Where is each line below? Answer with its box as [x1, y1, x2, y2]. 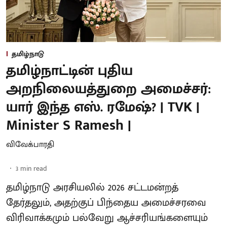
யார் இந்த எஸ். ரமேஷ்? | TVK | [6, 95, 200, 119]
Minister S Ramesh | [6, 113, 131, 137]
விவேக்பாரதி [6, 138, 54, 152]
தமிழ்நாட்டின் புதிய [6, 59, 133, 83]
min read [20, 163, 47, 174]
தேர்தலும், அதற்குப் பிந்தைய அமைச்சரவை [6, 194, 206, 211]
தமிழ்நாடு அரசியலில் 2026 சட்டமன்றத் [6, 179, 178, 196]
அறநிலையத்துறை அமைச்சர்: [6, 77, 211, 101]
